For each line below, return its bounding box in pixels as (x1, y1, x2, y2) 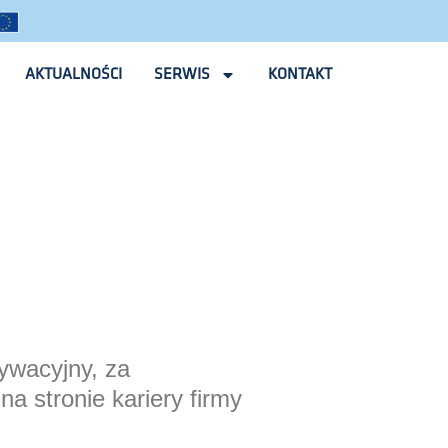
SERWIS (154, 64, 211, 84)
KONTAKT (268, 64, 333, 84)
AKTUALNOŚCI (25, 64, 123, 84)
